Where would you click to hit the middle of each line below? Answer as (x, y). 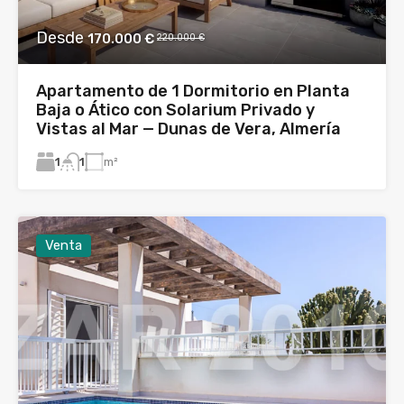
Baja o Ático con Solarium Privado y (175, 110)
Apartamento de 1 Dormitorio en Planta (193, 91)
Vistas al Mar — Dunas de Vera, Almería (188, 129)
